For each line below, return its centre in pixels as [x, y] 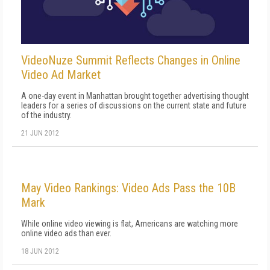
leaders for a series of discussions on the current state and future [134, 105]
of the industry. [46, 115]
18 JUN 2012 [40, 251]
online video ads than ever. [66, 233]
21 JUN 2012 [40, 133]
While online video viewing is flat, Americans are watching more [130, 223]
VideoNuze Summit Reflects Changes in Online [131, 60]
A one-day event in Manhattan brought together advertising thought [135, 96]
